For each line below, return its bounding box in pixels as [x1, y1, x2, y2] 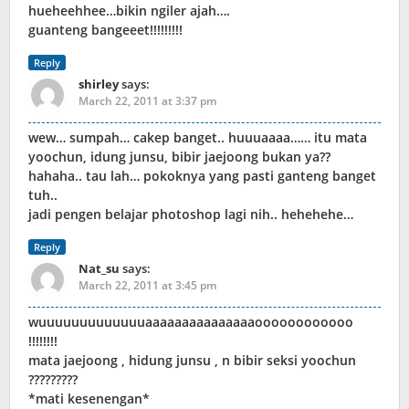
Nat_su [79, 260, 120, 278]
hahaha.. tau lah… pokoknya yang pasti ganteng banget [28, 167, 376, 185]
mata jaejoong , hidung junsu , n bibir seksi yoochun [28, 351, 356, 370]
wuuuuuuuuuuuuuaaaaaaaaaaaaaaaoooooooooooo [28, 313, 353, 331]
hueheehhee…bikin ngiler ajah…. [28, 2, 230, 20]
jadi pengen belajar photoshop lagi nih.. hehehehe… [28, 205, 353, 224]
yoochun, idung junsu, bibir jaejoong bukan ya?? [28, 148, 330, 166]
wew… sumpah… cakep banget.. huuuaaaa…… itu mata [28, 129, 367, 147]
